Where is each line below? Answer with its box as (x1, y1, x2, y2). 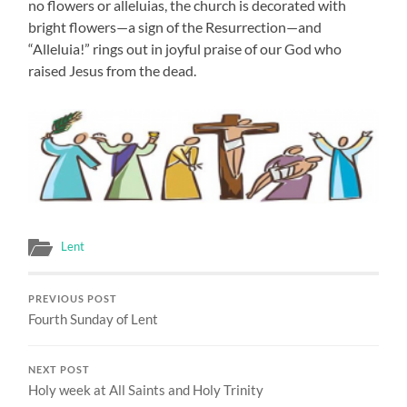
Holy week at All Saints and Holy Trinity (28, 381, 264, 398)
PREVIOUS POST (28, 293, 118, 304)
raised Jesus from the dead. (28, 61, 197, 79)
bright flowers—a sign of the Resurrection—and (28, 17, 323, 35)
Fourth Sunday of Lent (28, 310, 159, 327)
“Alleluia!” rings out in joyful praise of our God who (28, 39, 342, 57)
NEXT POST (28, 363, 91, 375)
